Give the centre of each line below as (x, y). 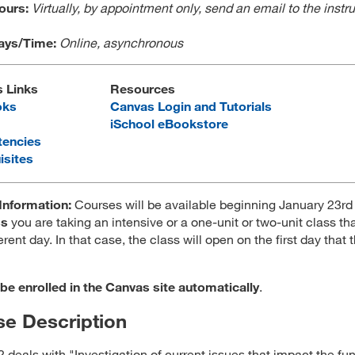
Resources (143, 88)
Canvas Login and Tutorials (191, 106)
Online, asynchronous (123, 42)
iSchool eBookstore (169, 123)
